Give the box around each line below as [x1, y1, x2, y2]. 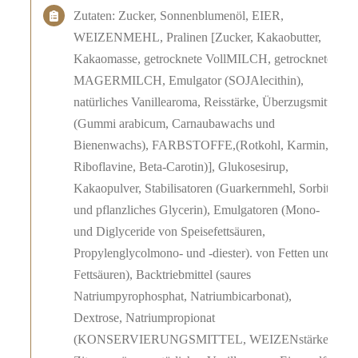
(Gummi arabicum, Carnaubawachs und [74, 117, 276, 131]
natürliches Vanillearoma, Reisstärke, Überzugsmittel [74, 95, 340, 109]
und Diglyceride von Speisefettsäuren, [74, 225, 266, 239]
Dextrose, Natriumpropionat [74, 311, 216, 325]
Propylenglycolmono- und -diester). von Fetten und [74, 246, 332, 261]
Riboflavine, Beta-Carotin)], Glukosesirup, [74, 160, 289, 174]
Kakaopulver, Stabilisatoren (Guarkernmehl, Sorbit [74, 181, 330, 196]
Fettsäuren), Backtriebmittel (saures [74, 268, 252, 282]
